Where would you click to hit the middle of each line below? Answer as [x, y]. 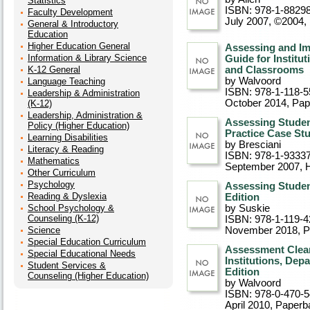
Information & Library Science [87, 58]
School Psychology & [71, 208]
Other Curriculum [62, 173]
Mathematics [54, 161]
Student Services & [67, 265]
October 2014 [256, 103]
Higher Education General [79, 46]
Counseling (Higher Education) [88, 276]
